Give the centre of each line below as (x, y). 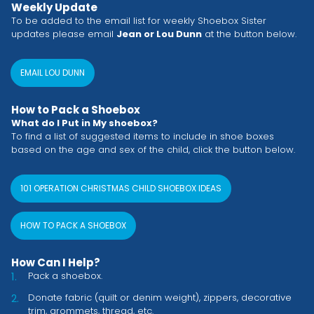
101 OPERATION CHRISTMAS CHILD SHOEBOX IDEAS (121, 189)
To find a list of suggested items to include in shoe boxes (143, 137)
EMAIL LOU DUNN (53, 73)
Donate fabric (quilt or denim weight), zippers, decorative (160, 298)
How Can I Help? (56, 263)
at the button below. (249, 34)
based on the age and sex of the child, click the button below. (153, 150)
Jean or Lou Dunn (159, 34)
